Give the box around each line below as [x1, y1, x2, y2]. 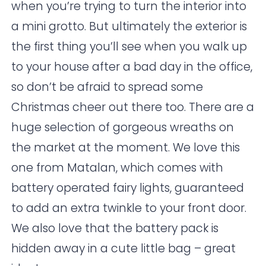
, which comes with [116, 160, 224, 176]
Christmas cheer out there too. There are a [11, 99, 255, 116]
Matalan [67, 160, 116, 176]
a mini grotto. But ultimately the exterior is [11, 18, 248, 35]
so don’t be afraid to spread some [11, 79, 204, 96]
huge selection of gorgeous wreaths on [11, 119, 235, 136]
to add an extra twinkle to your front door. [11, 200, 247, 217]
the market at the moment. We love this [11, 140, 240, 156]
